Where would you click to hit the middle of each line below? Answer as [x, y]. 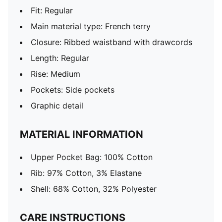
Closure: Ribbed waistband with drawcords [111, 42]
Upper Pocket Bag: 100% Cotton [92, 157]
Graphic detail [57, 106]
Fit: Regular [52, 10]
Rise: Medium [55, 74]
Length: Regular [60, 58]
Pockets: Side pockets [73, 90]
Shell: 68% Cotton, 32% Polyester [94, 189]
